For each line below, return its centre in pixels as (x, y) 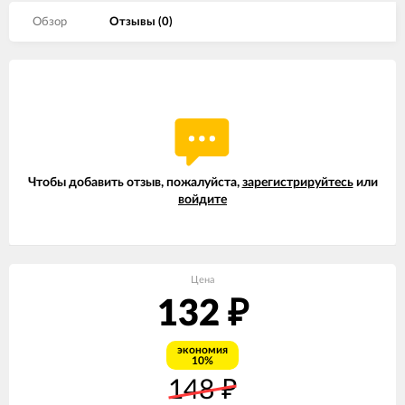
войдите (202, 200)
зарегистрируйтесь (297, 183)
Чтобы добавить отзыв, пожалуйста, (135, 183)
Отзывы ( (135, 22)
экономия (202, 350)
